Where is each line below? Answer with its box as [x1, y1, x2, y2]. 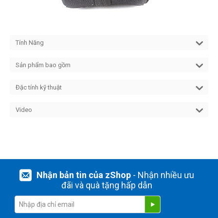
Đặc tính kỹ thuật [16, 84, 62, 91]
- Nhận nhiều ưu [130, 170, 194, 180]
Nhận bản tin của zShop [36, 170, 131, 180]
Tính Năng [16, 39, 44, 47]
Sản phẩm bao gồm [16, 61, 71, 69]
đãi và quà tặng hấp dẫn [61, 180, 152, 190]
